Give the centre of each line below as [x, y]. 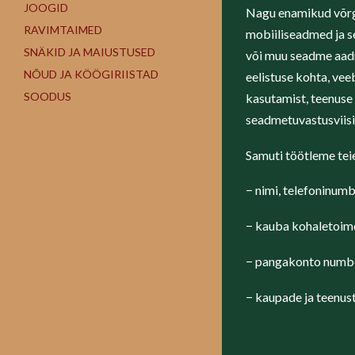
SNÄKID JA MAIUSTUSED [90, 52]
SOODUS [48, 96]
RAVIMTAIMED [63, 29]
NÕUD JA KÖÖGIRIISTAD [91, 74]
